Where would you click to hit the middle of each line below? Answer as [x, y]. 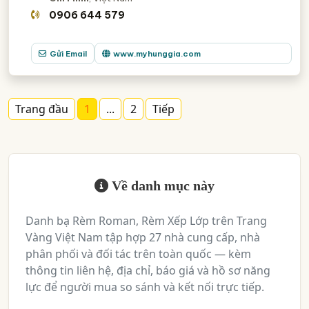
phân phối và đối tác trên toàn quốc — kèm [138, 254]
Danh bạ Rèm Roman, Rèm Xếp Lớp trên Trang [146, 221]
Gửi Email [69, 53]
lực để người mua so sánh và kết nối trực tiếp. [145, 287]
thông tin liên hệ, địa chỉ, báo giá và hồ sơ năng [148, 270]
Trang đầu [42, 109]
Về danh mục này [161, 186]
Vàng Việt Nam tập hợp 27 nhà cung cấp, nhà [143, 237]
